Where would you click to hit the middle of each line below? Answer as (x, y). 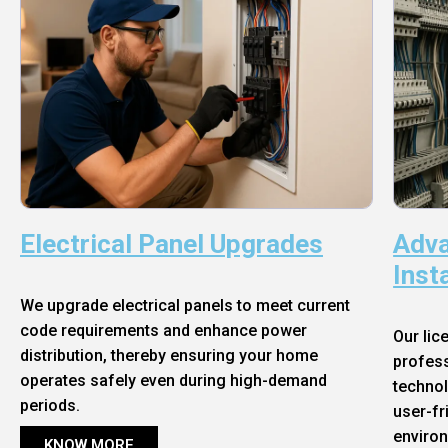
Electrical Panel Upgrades (171, 243)
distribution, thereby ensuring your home (169, 355)
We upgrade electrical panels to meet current (185, 305)
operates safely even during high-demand (173, 380)
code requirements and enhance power (163, 330)
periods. (50, 405)
